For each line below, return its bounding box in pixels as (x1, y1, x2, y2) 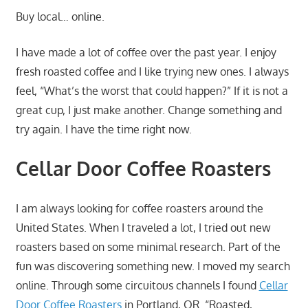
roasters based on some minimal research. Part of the (15, 239, 280, 254)
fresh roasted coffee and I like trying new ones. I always (15, 64, 289, 78)
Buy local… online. (15, 9, 104, 23)
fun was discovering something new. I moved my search (15, 258, 290, 273)
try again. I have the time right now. (15, 122, 192, 136)
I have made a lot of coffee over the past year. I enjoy (15, 45, 276, 59)
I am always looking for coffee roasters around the (15, 201, 263, 215)
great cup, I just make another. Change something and (15, 102, 282, 117)
